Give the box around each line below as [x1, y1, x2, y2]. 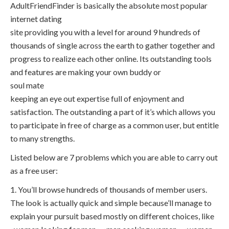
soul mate [10, 80, 44, 90]
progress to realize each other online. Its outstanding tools [10, 54, 212, 64]
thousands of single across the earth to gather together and [10, 40, 215, 51]
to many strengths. [10, 133, 75, 144]
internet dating [10, 14, 62, 24]
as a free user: [10, 166, 58, 176]
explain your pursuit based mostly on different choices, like [10, 211, 214, 221]
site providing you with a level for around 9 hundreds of [10, 27, 200, 37]
